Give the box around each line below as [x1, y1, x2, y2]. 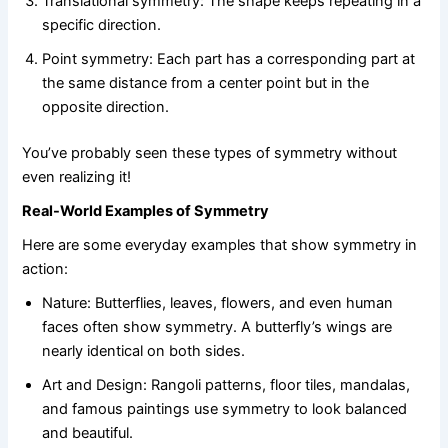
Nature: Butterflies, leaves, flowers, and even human [42, 293, 394, 312]
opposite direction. [42, 97, 170, 116]
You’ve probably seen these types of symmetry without [22, 143, 398, 162]
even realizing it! [22, 167, 132, 186]
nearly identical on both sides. [42, 341, 246, 360]
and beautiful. [42, 423, 134, 442]
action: [22, 259, 69, 278]
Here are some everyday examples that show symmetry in [22, 235, 418, 254]
